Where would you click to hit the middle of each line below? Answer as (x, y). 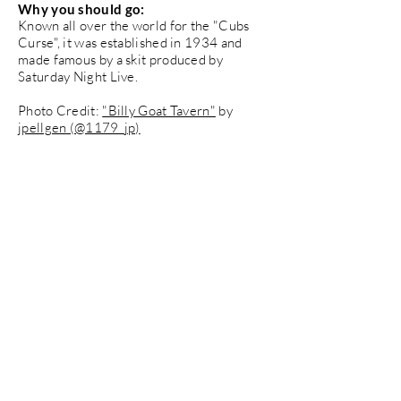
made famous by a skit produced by (120, 59)
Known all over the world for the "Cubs (134, 25)
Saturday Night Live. (78, 76)
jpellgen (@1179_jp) (79, 127)
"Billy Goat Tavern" (159, 110)
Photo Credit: (60, 110)
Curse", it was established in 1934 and (130, 42)
